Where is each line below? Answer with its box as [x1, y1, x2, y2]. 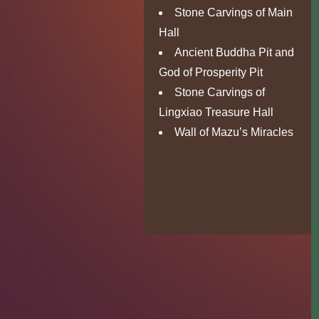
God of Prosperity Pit [159, 66, 263, 78]
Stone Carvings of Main [174, 6, 293, 19]
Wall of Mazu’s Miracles [174, 126, 293, 138]
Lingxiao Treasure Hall [159, 106, 273, 118]
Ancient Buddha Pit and [174, 46, 294, 58]
